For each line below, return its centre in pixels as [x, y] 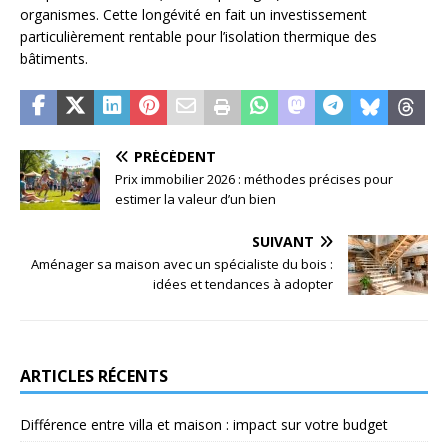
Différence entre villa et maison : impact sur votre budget [204, 425]
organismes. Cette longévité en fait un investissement [193, 15]
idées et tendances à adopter [243, 284]
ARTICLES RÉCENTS [94, 376]
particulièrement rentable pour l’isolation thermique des [198, 37]
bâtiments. [54, 59]
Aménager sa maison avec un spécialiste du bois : [182, 264]
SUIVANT [283, 242]
